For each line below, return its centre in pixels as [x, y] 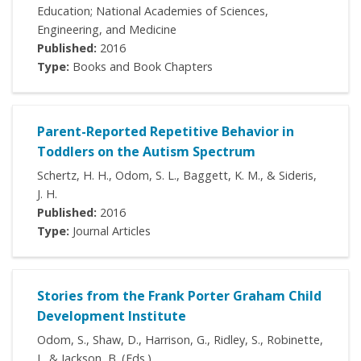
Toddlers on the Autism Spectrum [146, 152]
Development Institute [112, 316]
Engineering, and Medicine [107, 30]
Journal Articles [110, 231]
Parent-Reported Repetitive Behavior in [166, 132]
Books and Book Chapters [141, 67]
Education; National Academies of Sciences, [153, 11]
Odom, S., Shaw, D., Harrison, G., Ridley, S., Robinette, [180, 340]
